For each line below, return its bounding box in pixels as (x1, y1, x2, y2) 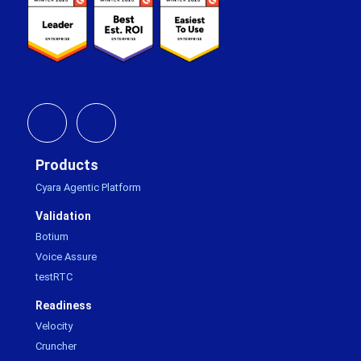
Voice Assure (35, 250, 97, 263)
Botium (35, 230, 68, 243)
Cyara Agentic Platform (35, 180, 141, 193)
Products (35, 156, 98, 173)
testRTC (35, 270, 73, 283)
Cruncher (35, 339, 77, 352)
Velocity (35, 319, 73, 332)
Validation (35, 209, 91, 222)
